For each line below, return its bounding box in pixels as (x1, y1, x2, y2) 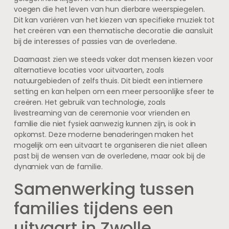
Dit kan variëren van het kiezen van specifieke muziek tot (13, 14, 215, 25)
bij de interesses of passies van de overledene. (13, 36, 177, 47)
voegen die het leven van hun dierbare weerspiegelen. (13, 4, 205, 14)
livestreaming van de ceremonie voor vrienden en (13, 108, 191, 119)
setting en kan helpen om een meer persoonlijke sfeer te (13, 86, 215, 97)
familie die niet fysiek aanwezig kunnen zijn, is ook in (13, 119, 196, 129)
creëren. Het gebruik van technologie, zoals (13, 97, 166, 108)
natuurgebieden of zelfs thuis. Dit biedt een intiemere (13, 76, 203, 86)
